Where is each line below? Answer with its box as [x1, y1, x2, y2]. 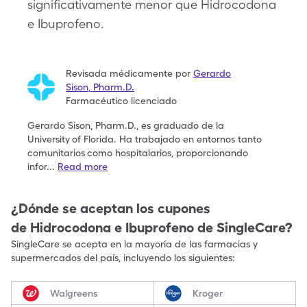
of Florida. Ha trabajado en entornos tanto [72, 134, 262, 145]
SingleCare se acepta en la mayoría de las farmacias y [11, 238, 258, 249]
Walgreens [50, 287, 98, 299]
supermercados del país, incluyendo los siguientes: [11, 252, 235, 263]
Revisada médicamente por [66, 68, 191, 79]
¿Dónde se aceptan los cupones [11, 200, 210, 217]
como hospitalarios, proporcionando [87, 147, 248, 158]
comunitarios [27, 147, 85, 158]
